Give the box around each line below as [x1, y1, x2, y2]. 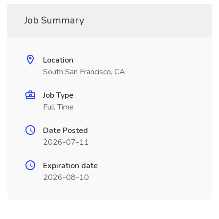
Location [43, 55, 73, 66]
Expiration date [43, 160, 98, 171]
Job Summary [24, 14, 84, 27]
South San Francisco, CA [43, 66, 125, 77]
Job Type [43, 90, 73, 101]
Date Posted [43, 125, 88, 136]
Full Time [43, 102, 74, 112]
